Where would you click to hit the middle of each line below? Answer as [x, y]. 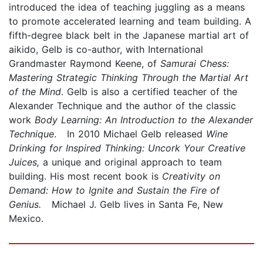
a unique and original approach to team [131, 162]
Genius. [25, 204]
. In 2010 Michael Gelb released [130, 134]
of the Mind [35, 91]
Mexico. [26, 218]
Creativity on [191, 176]
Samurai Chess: [195, 63]
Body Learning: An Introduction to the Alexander [144, 119]
